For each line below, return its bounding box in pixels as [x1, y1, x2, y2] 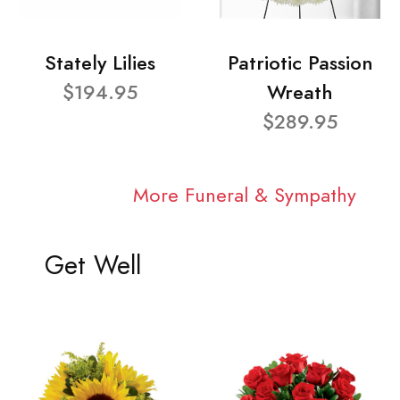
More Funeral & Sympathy [132, 181, 356, 210]
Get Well [44, 248, 141, 284]
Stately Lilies [45, 48, 155, 77]
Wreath [267, 78, 333, 106]
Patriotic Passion [227, 48, 373, 77]
